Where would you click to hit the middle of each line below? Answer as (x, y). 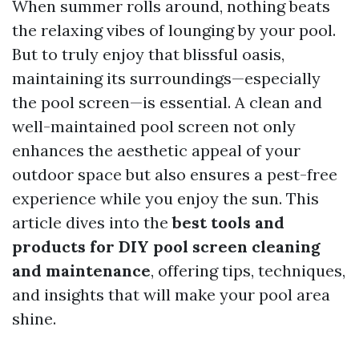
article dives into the (92, 222)
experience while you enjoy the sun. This (165, 198)
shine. (34, 319)
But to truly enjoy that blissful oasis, (148, 54)
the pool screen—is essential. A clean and (167, 102)
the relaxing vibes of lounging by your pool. (174, 30)
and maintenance (81, 270)
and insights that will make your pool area (171, 294)
